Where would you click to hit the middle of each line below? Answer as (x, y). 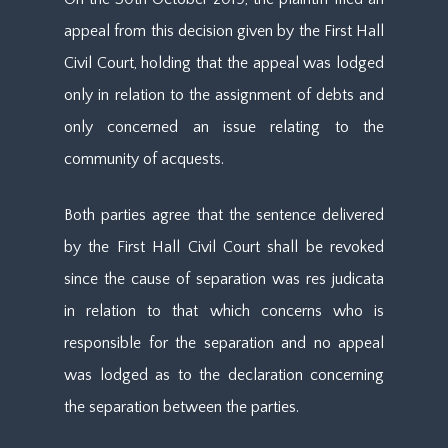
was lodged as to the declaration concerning (224, 375)
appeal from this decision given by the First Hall (224, 31)
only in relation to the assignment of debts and (224, 95)
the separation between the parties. (181, 407)
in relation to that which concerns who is (224, 311)
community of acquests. (144, 159)
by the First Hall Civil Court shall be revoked (224, 247)
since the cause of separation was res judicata (224, 279)
